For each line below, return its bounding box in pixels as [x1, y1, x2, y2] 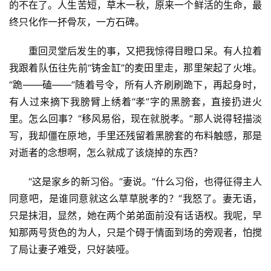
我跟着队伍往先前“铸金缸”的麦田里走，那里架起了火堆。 [9, 61, 262, 74]
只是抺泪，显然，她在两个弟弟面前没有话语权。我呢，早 [9, 209, 262, 221]
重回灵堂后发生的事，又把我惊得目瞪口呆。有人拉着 [28, 44, 262, 57]
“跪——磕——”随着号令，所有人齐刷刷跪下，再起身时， [9, 78, 262, 91]
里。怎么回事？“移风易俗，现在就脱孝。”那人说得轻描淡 [9, 112, 262, 125]
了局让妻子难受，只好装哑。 [9, 243, 135, 255]
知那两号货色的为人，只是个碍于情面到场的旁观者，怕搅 [9, 226, 262, 238]
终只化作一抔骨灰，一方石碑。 [9, 15, 145, 28]
